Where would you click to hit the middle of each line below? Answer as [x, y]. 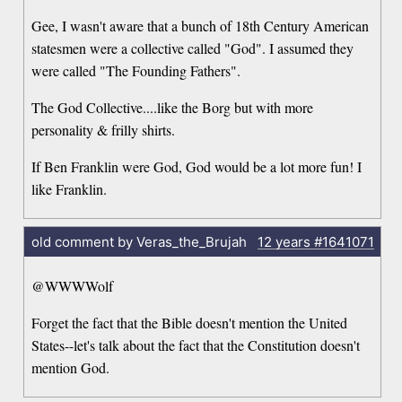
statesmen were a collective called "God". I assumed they [193, 48]
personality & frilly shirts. [104, 130]
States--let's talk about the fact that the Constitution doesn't [196, 345]
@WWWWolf [73, 286]
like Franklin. [70, 189]
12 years [284, 241]
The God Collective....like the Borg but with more [173, 108]
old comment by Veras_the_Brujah [139, 241]
